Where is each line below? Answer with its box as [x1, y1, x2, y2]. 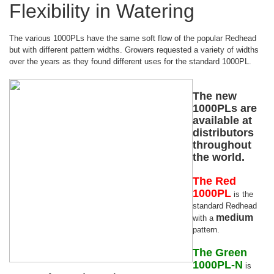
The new [193, 90, 237, 102]
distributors [193, 127, 254, 139]
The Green [193, 246, 247, 259]
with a [193, 213, 216, 223]
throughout [193, 139, 251, 151]
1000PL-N [193, 259, 243, 271]
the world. [193, 151, 245, 163]
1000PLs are [193, 102, 257, 114]
